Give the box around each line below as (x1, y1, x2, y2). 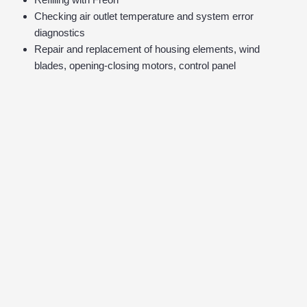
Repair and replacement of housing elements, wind (34, 43, 260, 56)
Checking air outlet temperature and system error (34, 10, 254, 23)
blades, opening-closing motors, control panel (34, 60, 236, 72)
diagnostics (34, 27, 85, 39)
